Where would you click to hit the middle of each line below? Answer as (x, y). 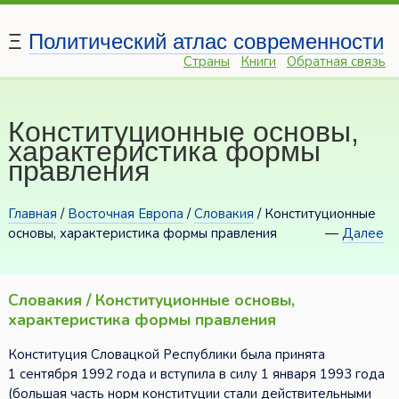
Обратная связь (337, 62)
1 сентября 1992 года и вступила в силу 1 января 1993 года (196, 375)
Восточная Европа (125, 214)
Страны (207, 62)
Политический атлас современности (206, 42)
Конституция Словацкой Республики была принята (166, 355)
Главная (32, 214)
